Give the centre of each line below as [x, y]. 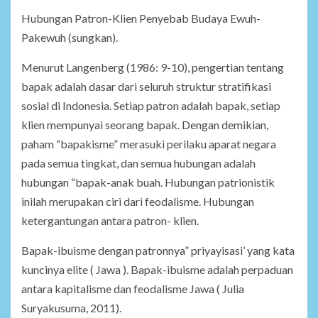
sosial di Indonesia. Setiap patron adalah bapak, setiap [151, 106]
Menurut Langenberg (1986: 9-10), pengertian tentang [153, 67]
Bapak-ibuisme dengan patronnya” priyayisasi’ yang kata [158, 251]
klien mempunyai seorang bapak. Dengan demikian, [145, 125]
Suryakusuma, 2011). [71, 308]
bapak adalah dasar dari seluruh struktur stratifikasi [146, 87]
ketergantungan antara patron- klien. [110, 221]
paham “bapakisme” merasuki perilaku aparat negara [149, 144]
